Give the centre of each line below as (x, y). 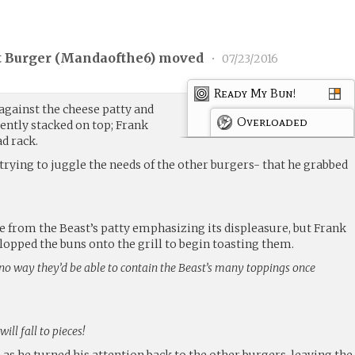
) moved (179, 58)
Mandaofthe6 (105, 58)
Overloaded (273, 121)
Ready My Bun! (255, 93)
